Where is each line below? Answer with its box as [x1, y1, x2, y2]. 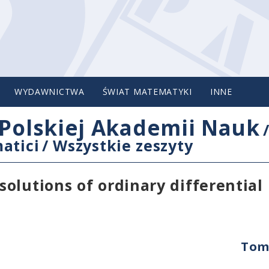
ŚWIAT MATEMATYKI [102, 86, 192, 97]
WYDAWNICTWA [14, 86, 85, 97]
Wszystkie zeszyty [53, 135, 193, 156]
